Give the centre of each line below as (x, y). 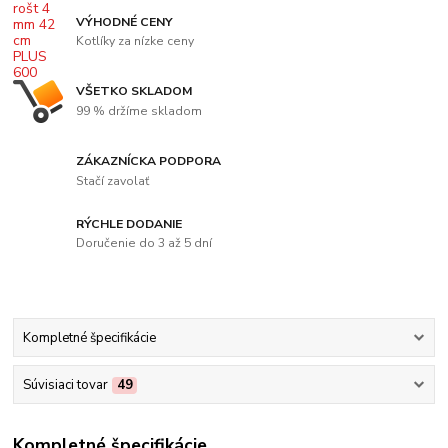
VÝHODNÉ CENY (125, 21)
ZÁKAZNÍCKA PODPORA (149, 160)
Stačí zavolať (113, 180)
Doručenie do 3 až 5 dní (144, 243)
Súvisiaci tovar (65, 385)
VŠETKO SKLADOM (135, 91)
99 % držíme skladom (139, 110)
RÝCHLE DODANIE (129, 223)
